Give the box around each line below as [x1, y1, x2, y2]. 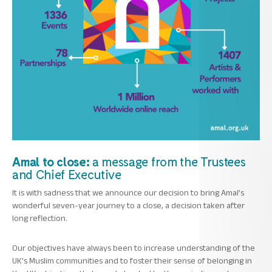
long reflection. [12, 209, 67, 226]
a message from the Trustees [92, 153, 246, 169]
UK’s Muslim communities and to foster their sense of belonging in [12, 252, 252, 269]
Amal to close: [12, 153, 93, 169]
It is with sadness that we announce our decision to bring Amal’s [12, 184, 244, 201]
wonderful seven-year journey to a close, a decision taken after [12, 197, 245, 214]
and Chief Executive [12, 166, 121, 182]
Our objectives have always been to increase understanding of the [12, 239, 255, 256]
